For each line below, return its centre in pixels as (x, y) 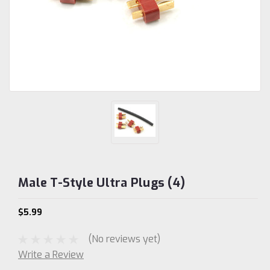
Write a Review (51, 255)
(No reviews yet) (124, 239)
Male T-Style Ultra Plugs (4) (102, 183)
